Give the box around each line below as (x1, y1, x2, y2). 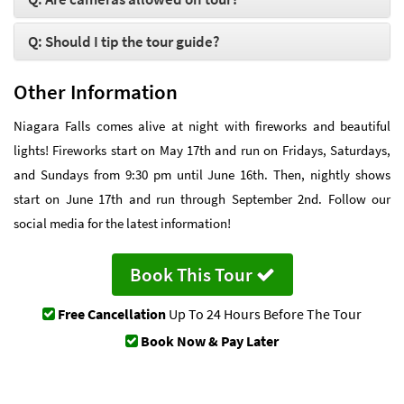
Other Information (14, 78, 178, 105)
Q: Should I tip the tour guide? (28, 31, 220, 51)
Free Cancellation (58, 304, 166, 323)
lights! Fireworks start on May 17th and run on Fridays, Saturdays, (14, 141, 390, 159)
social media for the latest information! (14, 214, 231, 232)
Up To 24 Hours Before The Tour (166, 304, 362, 323)
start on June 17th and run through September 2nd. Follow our (14, 189, 390, 207)
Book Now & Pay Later (141, 331, 279, 350)
